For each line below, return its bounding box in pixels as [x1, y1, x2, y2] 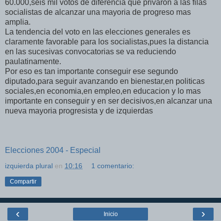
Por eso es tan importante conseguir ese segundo [5, 67, 178, 75]
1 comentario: [91, 162, 135, 170]
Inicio [103, 211, 118, 218]
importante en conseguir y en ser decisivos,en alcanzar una [5, 97, 212, 105]
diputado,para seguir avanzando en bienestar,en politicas [5, 77, 205, 85]
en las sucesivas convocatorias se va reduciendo [5, 47, 176, 56]
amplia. [5, 18, 31, 26]
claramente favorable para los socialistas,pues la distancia [5, 37, 209, 46]
